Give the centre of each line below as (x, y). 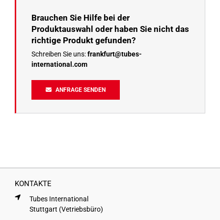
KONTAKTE (33, 183)
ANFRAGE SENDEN (81, 90)
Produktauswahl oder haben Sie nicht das (110, 29)
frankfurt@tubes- (114, 54)
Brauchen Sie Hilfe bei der (80, 17)
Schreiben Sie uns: (59, 54)
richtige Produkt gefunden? (83, 40)
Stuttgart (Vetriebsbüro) (66, 209)
